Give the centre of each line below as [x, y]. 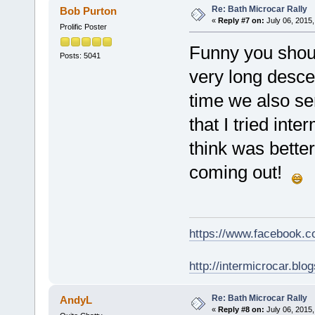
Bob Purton [89, 11]
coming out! [240, 173]
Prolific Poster [83, 27]
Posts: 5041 [80, 55]
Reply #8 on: [241, 309]
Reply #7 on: [241, 21]
